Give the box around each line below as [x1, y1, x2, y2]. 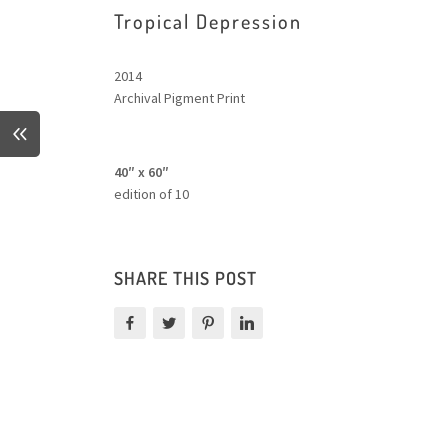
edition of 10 [114, 184, 189, 203]
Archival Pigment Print [114, 88, 245, 107]
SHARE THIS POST [114, 266, 257, 289]
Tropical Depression [114, 7, 302, 34]
